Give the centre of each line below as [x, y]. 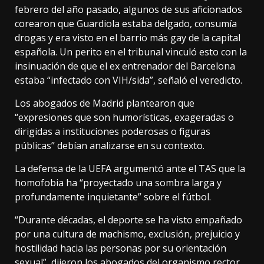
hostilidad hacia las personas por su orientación [121, 248]
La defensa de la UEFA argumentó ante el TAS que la [130, 169]
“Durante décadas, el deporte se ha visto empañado [128, 220]
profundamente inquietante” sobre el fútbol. [113, 197]
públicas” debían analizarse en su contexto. [110, 146]
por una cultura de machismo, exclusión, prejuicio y [127, 234]
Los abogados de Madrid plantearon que [105, 103]
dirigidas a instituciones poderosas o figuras [113, 132]
